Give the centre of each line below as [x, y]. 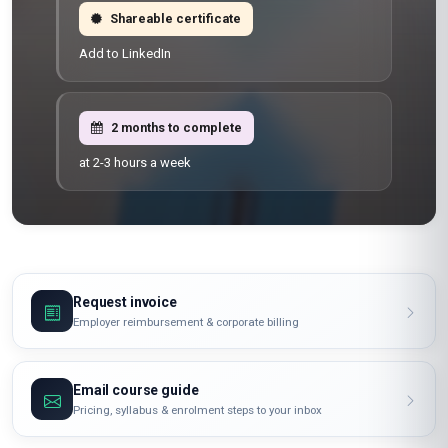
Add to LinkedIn [125, 53]
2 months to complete [176, 127]
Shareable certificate [175, 18]
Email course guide [136, 389]
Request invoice [125, 301]
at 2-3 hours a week [135, 162]
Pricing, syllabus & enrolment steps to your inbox [197, 409]
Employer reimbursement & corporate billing [186, 321]
